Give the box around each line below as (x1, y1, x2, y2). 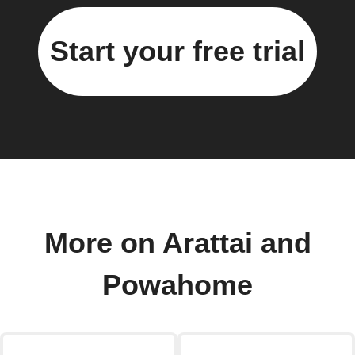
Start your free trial (50, 34, 305, 67)
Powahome (102, 269, 253, 301)
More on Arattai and (44, 227, 311, 259)
